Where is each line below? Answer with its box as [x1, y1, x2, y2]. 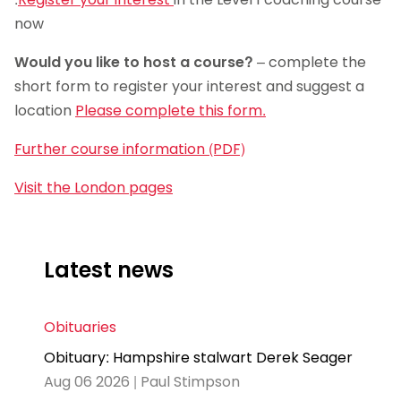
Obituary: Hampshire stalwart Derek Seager [44, 347, 353, 369]
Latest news [44, 255, 174, 286]
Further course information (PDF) [14, 139, 245, 160]
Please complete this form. [75, 100, 266, 122]
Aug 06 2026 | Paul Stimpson [44, 371, 240, 393]
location [14, 100, 75, 122]
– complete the [253, 52, 366, 73]
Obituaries [44, 317, 116, 338]
